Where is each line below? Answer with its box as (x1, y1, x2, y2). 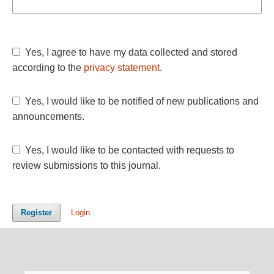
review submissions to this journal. (12, 160, 161, 171)
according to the (12, 62, 84, 73)
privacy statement (83, 62, 160, 73)
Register (20, 207, 52, 217)
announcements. (12, 111, 84, 122)
